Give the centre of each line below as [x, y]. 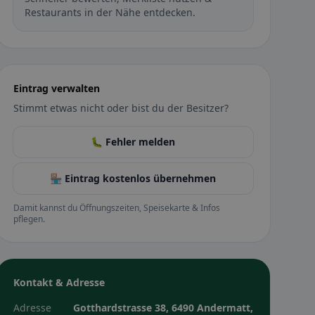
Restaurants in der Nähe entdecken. [110, 12]
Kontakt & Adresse [59, 282]
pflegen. [29, 219]
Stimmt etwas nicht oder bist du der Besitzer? [121, 108]
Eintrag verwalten [56, 88]
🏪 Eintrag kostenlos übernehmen [133, 178]
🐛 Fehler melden [133, 142]
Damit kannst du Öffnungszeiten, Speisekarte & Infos [116, 208]
